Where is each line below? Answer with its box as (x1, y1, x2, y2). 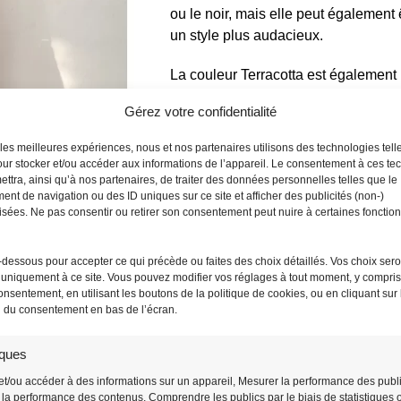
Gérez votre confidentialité (124, 104, 277, 120)
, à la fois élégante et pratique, (36, 367, 226, 383)
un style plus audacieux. (169, 28, 323, 44)
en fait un (131, 346, 193, 362)
